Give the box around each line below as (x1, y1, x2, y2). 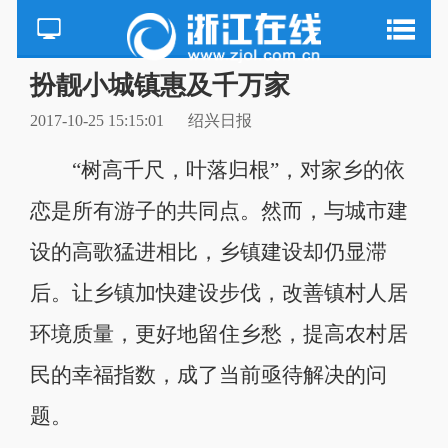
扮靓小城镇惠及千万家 (29, 70, 290, 100)
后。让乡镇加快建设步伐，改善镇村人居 (29, 281, 408, 304)
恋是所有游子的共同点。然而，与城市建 (29, 199, 408, 222)
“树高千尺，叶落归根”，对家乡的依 (29, 158, 405, 181)
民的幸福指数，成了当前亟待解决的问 (29, 363, 387, 386)
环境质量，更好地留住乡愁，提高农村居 (29, 322, 408, 345)
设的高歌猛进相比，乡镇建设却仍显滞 (29, 240, 387, 263)
